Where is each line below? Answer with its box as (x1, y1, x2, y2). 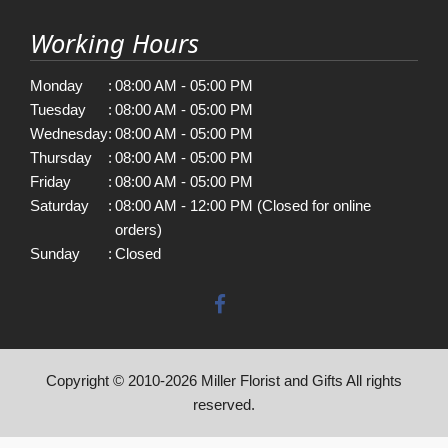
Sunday (30, 245, 80, 262)
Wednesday (30, 125, 108, 142)
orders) (115, 221, 162, 238)
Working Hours (30, 26, 199, 61)
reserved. (193, 395, 255, 413)
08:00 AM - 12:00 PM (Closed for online (115, 197, 371, 214)
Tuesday (30, 101, 86, 118)
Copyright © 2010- (46, 371, 165, 389)
